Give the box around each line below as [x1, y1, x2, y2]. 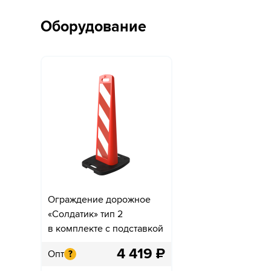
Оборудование [41, 17, 146, 36]
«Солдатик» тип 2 [48, 207, 123, 220]
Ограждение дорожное [48, 193, 151, 206]
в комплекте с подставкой [48, 222, 163, 235]
